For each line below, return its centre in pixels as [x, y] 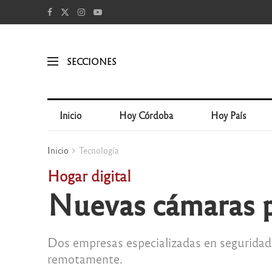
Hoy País [229, 115]
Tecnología [99, 150]
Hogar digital [89, 175]
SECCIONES [91, 61]
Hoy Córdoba [146, 115]
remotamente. [85, 259]
